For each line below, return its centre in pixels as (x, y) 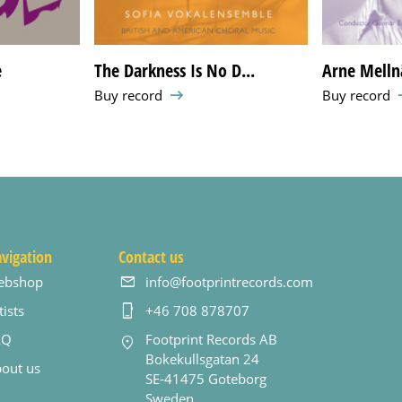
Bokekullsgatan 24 (203, 359)
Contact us (152, 256)
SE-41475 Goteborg (206, 379)
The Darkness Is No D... (175, 70)
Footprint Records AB (212, 340)
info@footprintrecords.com (230, 282)
